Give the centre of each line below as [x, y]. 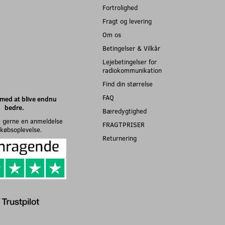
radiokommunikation [132, 70]
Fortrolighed [120, 8]
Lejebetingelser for [130, 62]
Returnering [120, 138]
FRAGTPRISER [124, 125]
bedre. [14, 107]
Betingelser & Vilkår [131, 48]
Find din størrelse [128, 84]
